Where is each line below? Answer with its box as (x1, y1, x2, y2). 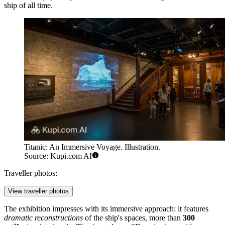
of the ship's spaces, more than (83, 213, 183, 222)
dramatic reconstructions (4, 213, 83, 222)
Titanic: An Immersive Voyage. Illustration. (24, 143, 160, 152)
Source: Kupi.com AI (24, 152, 92, 161)
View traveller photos (8, 187, 69, 195)
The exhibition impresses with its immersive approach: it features (4, 204, 208, 213)
